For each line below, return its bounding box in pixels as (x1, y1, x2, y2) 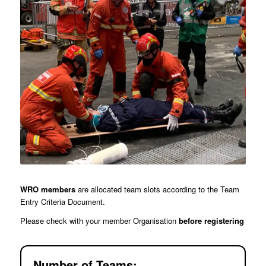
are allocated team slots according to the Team (75, 183, 239, 195)
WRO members (20, 183, 75, 195)
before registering (178, 215, 244, 227)
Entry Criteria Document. (20, 196, 105, 208)
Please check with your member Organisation (20, 215, 179, 227)
